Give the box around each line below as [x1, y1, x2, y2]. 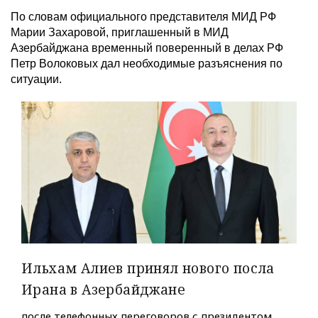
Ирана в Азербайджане [21, 280, 185, 299]
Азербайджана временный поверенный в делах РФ [11, 41, 283, 54]
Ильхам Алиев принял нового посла [21, 259, 275, 278]
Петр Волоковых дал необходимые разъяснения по [11, 57, 283, 70]
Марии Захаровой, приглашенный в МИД [11, 26, 229, 38]
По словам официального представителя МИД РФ [11, 10, 276, 23]
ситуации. [11, 72, 62, 85]
